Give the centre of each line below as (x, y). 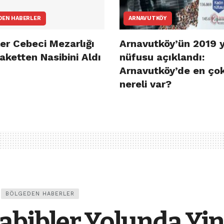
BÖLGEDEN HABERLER (40, 194)
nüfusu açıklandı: (162, 57)
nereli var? (145, 84)
